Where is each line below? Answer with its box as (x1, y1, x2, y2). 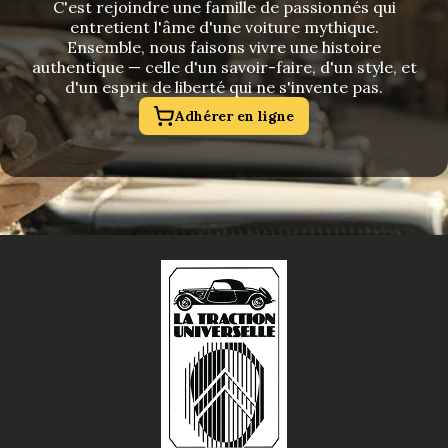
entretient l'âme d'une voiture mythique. (69, 17, 379, 37)
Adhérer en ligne (175, 107, 294, 125)
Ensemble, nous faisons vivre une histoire (67, 37, 381, 57)
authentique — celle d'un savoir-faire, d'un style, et (31, 57, 417, 77)
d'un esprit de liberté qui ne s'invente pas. (65, 77, 383, 97)
